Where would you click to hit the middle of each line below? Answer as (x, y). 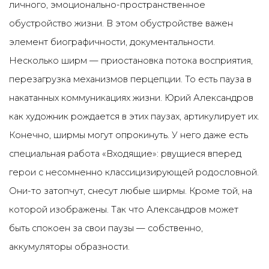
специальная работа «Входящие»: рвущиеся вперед (125, 154)
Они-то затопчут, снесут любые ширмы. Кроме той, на (131, 191)
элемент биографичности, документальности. (112, 42)
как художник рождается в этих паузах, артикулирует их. (134, 116)
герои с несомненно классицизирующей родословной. (134, 172)
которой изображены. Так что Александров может (124, 210)
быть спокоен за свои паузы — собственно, (106, 228)
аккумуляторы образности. (69, 247)
